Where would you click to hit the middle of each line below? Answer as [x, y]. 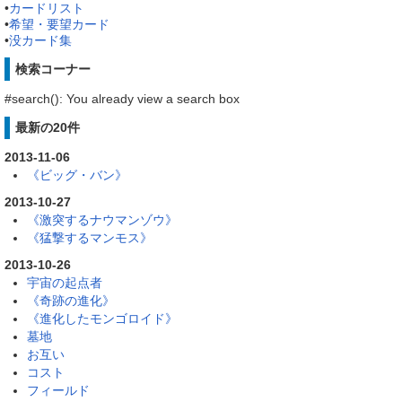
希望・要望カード [59, 25]
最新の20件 [47, 128]
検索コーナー [52, 69]
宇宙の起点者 [65, 283]
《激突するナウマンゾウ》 [102, 220]
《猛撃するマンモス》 [90, 238]
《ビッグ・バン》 [77, 175]
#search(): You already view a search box [122, 98]
